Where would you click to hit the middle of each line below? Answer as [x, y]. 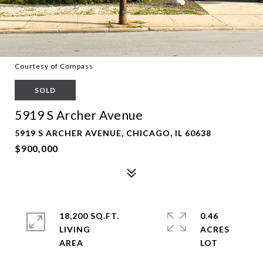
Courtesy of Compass [54, 66]
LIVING [75, 229]
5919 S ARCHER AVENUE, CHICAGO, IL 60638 [113, 133]
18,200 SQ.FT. [89, 216]
